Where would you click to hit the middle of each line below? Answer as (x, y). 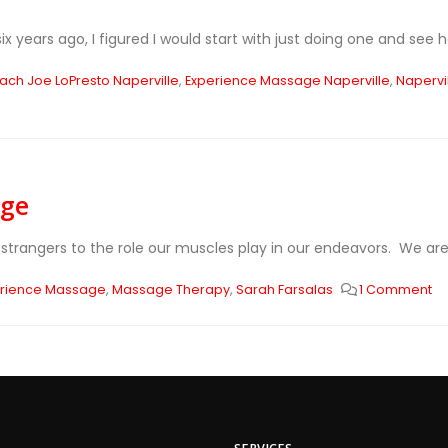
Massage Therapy (170, 289)
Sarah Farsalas (284, 289)
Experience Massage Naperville (287, 80)
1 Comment (396, 289)
